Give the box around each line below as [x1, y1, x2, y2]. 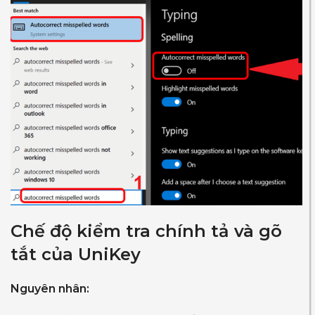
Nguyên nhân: [11, 282, 89, 296]
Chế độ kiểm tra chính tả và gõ [11, 221, 282, 242]
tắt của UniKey [11, 244, 141, 265]
